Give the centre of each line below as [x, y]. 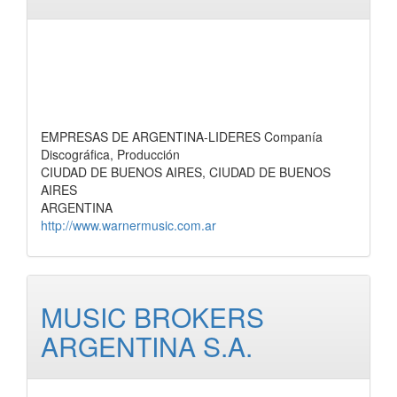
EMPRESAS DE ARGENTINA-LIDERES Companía [182, 136]
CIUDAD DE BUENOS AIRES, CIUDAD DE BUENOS [186, 172]
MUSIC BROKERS [152, 317]
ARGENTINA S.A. [147, 346]
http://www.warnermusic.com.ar [128, 225]
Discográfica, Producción [110, 154]
